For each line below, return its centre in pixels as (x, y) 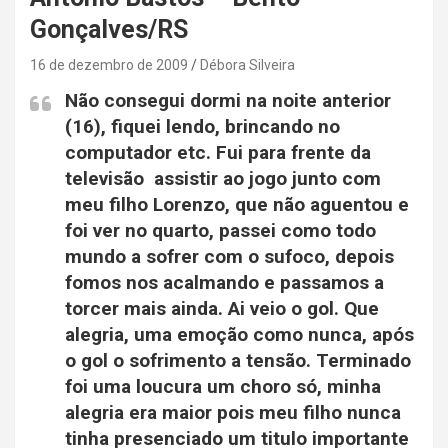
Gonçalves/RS (109, 30)
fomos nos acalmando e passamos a (224, 283)
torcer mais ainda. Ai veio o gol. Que (222, 309)
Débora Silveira (247, 65)
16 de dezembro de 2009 (109, 65)
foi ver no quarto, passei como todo (220, 231)
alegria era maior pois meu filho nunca (233, 413)
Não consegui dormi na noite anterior (228, 101)
